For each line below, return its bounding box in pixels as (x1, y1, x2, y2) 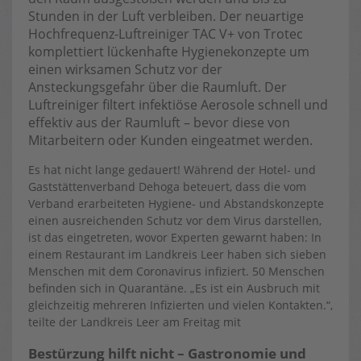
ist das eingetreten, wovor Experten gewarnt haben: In (28, 230, 322, 245)
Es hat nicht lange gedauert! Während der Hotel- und (28, 162, 316, 177)
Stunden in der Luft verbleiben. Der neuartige (28, 7, 304, 25)
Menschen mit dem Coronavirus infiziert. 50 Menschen (28, 263, 325, 279)
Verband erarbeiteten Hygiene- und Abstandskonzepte (28, 196, 324, 211)
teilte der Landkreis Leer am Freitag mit (28, 314, 241, 330)
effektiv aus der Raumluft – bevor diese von (28, 114, 290, 131)
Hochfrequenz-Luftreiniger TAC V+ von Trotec (28, 25, 303, 43)
